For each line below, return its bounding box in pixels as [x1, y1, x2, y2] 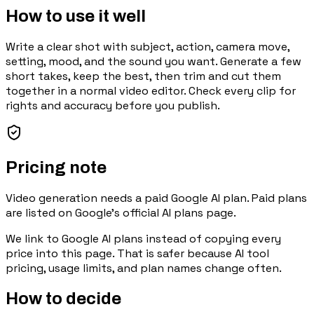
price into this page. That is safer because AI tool [6, 245, 269, 261]
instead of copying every [143, 231, 281, 246]
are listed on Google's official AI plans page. [6, 205, 236, 220]
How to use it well [6, 6, 146, 25]
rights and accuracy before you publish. [6, 97, 220, 113]
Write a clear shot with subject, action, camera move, [6, 39, 289, 54]
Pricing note [6, 158, 107, 177]
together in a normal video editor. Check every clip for [6, 83, 296, 98]
